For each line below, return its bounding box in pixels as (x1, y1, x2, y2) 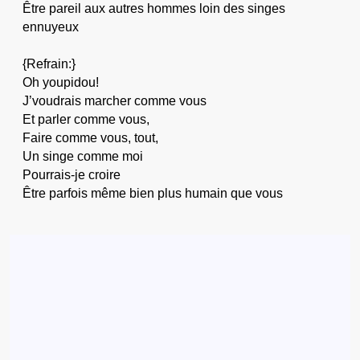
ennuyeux (22, 20, 79, 35)
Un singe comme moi (22, 149, 143, 164)
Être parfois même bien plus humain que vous (22, 186, 283, 201)
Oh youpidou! (22, 76, 99, 90)
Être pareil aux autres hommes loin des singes (22, 2, 285, 16)
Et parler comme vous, (22, 112, 149, 127)
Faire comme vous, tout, (22, 131, 158, 145)
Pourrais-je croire (22, 168, 121, 182)
